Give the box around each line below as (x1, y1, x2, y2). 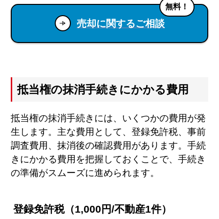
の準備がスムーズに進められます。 (11, 167, 160, 178)
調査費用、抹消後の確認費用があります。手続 (11, 140, 206, 151)
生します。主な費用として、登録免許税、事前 (11, 126, 206, 137)
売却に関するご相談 (76, 18, 165, 29)
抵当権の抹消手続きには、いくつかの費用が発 (11, 112, 206, 123)
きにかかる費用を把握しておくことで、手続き (11, 153, 206, 164)
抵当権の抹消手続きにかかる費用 (17, 83, 189, 96)
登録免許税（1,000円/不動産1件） (13, 203, 172, 215)
